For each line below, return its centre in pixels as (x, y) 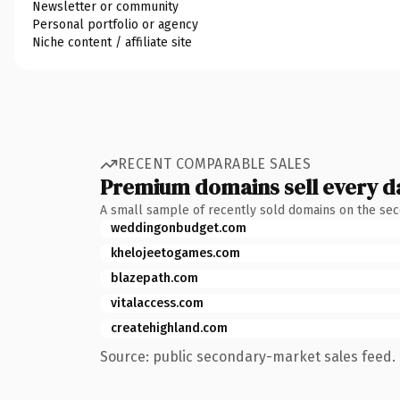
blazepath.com (154, 278)
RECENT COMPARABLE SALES (215, 164)
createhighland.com (169, 328)
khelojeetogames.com (175, 253)
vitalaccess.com (157, 303)
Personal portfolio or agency (115, 24)
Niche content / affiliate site (112, 42)
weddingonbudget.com (179, 228)
